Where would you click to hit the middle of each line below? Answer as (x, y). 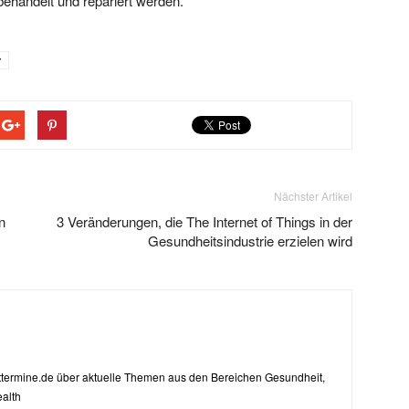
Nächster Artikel (313, 195)
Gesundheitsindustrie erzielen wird (250, 240)
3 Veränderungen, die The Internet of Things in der (204, 221)
